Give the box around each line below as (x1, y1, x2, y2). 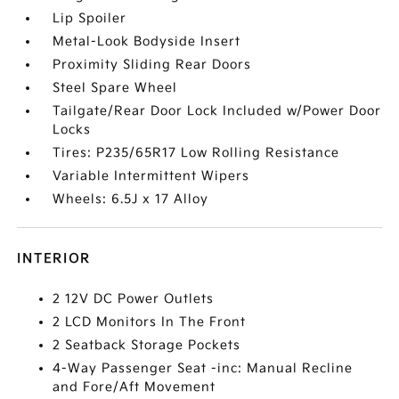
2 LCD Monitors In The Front (53, 314, 247, 330)
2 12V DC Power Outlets (53, 291, 215, 306)
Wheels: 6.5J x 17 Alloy (53, 191, 209, 207)
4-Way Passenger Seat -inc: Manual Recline (53, 361, 354, 376)
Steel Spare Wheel (53, 80, 178, 95)
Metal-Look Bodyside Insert (53, 34, 241, 49)
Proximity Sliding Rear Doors (53, 57, 252, 72)
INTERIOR (17, 251, 92, 266)
